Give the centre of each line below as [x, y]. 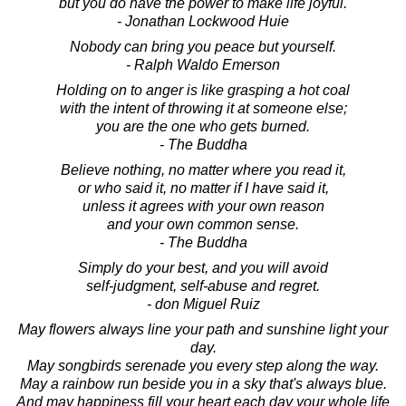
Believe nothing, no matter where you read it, [203, 169]
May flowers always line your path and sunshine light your [203, 329]
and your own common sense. [203, 224]
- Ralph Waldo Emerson [203, 64]
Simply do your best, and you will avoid [203, 267]
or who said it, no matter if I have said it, [203, 188]
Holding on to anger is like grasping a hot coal [203, 90]
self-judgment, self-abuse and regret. [203, 285]
